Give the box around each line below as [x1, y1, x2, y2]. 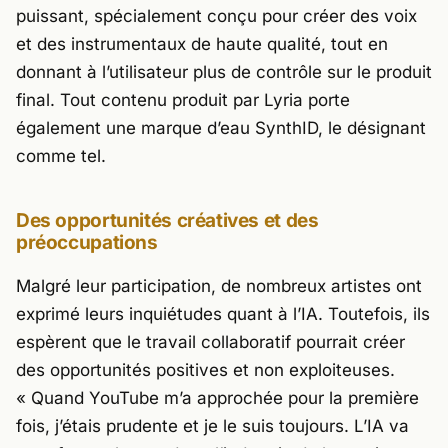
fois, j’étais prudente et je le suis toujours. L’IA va [16, 415, 409, 436]
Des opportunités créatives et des [16, 208, 319, 232]
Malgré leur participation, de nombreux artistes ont [16, 275, 422, 296]
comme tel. [16, 145, 106, 166]
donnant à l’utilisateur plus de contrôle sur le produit [16, 61, 432, 82]
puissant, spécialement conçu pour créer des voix [16, 5, 417, 26]
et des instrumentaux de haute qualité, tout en [16, 33, 388, 54]
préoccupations [16, 230, 158, 254]
